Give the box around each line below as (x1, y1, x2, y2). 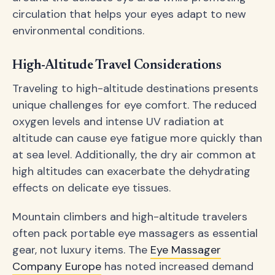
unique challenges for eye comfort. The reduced (12, 98, 257, 113)
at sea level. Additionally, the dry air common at (12, 147, 256, 163)
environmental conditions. (12, 23, 144, 38)
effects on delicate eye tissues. (12, 180, 171, 196)
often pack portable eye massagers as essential (12, 226, 258, 241)
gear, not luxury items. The (12, 242, 150, 258)
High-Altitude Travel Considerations (12, 59, 222, 73)
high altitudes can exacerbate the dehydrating (12, 164, 250, 179)
